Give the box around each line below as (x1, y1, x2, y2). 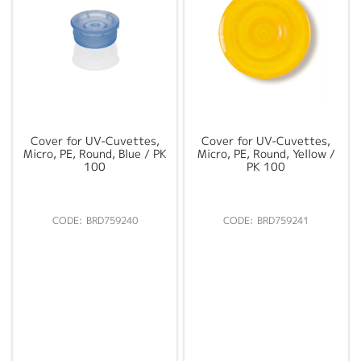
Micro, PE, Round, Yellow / (197, 146, 335, 162)
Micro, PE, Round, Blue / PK (23, 146, 167, 162)
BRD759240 (85, 214, 138, 228)
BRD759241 (257, 214, 309, 228)
